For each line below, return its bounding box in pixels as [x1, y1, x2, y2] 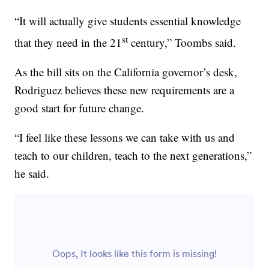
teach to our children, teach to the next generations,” [14, 147, 252, 163]
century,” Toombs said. [128, 34, 237, 50]
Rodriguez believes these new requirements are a [14, 82, 235, 97]
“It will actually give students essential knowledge [14, 13, 241, 28]
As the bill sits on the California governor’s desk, [14, 64, 238, 79]
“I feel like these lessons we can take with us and [14, 129, 235, 145]
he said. [14, 165, 50, 181]
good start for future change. [14, 100, 145, 115]
